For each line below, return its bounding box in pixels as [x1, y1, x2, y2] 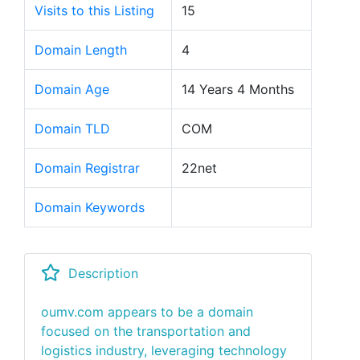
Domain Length [35, 42, 127, 58]
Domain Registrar [35, 160, 140, 176]
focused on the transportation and [41, 323, 251, 339]
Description [60, 265, 146, 281]
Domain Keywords [35, 199, 145, 215]
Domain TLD [35, 121, 110, 137]
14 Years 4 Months [182, 81, 294, 97]
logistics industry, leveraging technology [41, 342, 287, 358]
